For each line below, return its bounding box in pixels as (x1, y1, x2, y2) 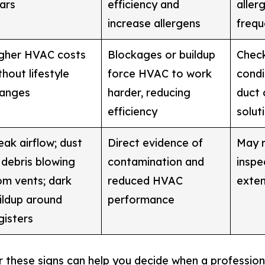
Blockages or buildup (107, 47, 215, 62)
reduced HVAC (107, 173, 183, 188)
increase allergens (107, 16, 201, 30)
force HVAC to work (107, 66, 212, 80)
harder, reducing (107, 85, 190, 99)
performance (107, 192, 174, 206)
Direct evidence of (107, 135, 203, 150)
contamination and (107, 154, 204, 169)
